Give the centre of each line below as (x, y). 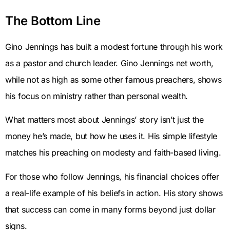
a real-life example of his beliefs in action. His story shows (114, 193)
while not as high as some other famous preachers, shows (113, 80)
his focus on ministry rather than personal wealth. (97, 96)
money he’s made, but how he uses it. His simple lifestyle (111, 136)
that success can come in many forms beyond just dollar (110, 209)
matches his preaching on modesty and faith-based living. (113, 153)
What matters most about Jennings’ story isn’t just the (104, 120)
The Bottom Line (53, 21)
